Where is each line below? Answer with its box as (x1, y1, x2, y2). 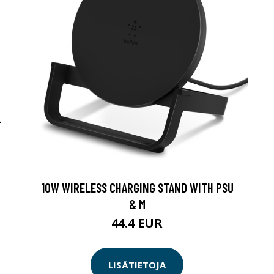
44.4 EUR (111, 215, 163, 231)
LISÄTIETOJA (108, 258, 166, 271)
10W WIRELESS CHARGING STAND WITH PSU (40, 180, 234, 195)
